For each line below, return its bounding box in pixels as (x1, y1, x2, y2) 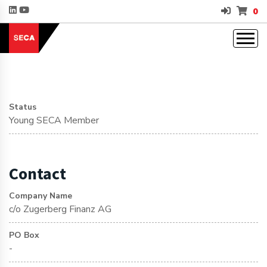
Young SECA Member (9, 114, 99, 127)
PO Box (9, 229, 39, 241)
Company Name (9, 190, 72, 201)
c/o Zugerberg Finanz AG (9, 203, 111, 216)
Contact (9, 163, 66, 184)
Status (9, 101, 36, 113)
